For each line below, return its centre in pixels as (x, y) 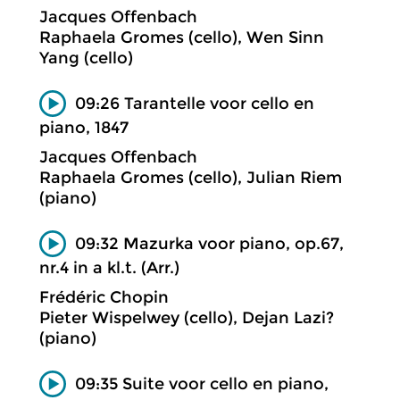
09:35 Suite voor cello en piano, (202, 383)
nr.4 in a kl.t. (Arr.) (109, 267)
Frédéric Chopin (104, 297)
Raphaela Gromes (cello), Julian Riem (191, 177)
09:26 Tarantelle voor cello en (195, 103)
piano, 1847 (84, 127)
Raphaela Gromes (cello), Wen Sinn (182, 37)
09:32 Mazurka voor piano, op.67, (209, 243)
